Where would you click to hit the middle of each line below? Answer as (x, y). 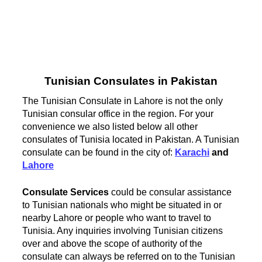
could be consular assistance (170, 192)
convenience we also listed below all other (110, 126)
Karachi (192, 152)
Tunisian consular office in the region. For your (118, 113)
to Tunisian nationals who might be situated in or (122, 205)
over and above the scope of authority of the (113, 243)
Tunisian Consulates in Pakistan (131, 81)
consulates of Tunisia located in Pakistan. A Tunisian (131, 139)
